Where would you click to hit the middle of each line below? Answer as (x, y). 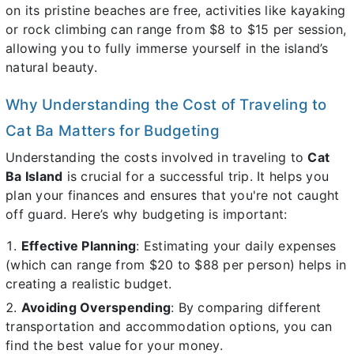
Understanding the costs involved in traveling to (157, 157)
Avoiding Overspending (96, 308)
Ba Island (34, 176)
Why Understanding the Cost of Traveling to (166, 104)
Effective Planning (79, 245)
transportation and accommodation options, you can (169, 327)
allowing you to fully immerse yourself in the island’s (167, 48)
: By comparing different (246, 308)
